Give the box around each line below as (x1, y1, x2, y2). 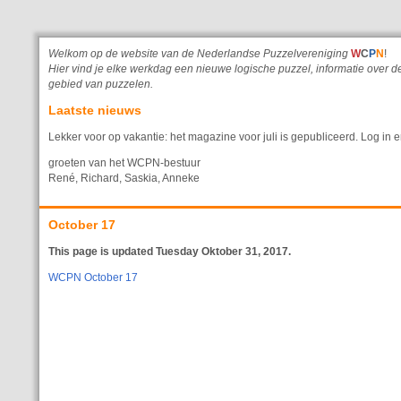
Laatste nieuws (48, 102, 141, 117)
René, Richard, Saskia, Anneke (48, 172, 200, 183)
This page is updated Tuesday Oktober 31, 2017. (48, 246, 291, 258)
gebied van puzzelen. (48, 79, 153, 90)
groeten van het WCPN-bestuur (48, 157, 200, 168)
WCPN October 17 (48, 271, 138, 283)
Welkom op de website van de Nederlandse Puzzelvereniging (48, 48, 351, 59)
